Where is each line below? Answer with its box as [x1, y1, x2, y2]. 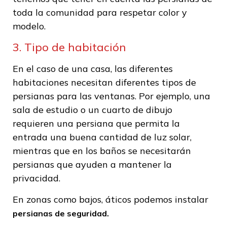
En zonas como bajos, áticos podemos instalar [13, 193, 208, 205]
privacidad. [13, 172, 60, 184]
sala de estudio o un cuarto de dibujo [13, 104, 172, 116]
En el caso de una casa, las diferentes [13, 63, 173, 75]
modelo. [13, 20, 46, 32]
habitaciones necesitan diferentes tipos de [13, 77, 196, 89]
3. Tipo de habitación [13, 40, 126, 55]
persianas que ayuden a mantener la [13, 159, 172, 171]
